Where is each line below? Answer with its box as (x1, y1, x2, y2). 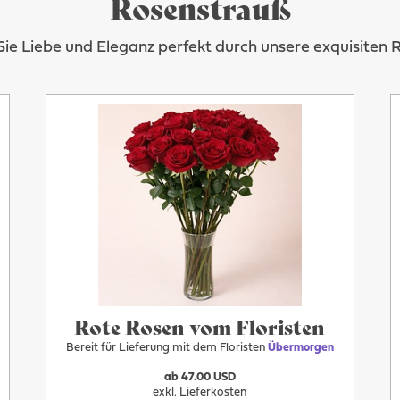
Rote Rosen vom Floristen (74, 312, 326, 341)
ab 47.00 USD (163, 371, 236, 383)
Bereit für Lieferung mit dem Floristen (65, 342, 268, 354)
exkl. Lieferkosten (153, 387, 247, 398)
